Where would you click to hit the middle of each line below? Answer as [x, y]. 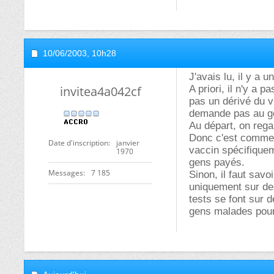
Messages [66, 173]
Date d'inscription [78, 143]
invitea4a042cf [100, 91]
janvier [128, 143]
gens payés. [217, 162]
